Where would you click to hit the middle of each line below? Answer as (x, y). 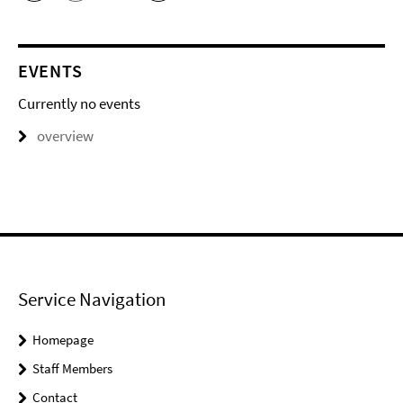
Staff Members (72, 369)
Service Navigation (92, 300)
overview (65, 136)
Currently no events (79, 104)
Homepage (63, 340)
